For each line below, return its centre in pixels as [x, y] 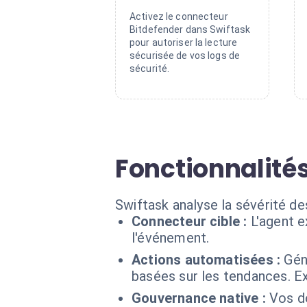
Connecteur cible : [189, 221]
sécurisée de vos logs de [185, 56]
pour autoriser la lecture [184, 42]
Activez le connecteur [179, 16]
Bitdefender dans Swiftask [190, 29]
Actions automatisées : [206, 260]
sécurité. [150, 69]
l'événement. [171, 238]
